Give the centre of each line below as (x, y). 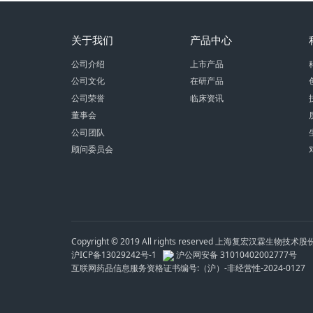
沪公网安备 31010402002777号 (235, 255)
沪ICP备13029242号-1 (116, 255)
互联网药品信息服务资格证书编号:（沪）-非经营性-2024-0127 (188, 268)
